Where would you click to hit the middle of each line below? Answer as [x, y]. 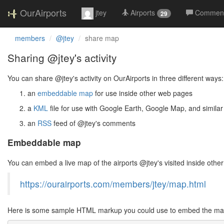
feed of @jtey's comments [93, 123]
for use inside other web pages [143, 93]
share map [102, 38]
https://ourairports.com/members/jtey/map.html [113, 184]
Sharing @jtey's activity [62, 57]
